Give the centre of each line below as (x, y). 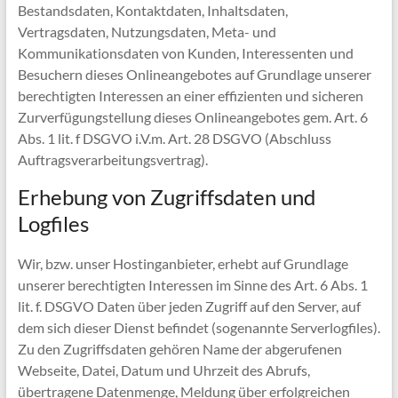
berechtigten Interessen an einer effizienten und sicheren (190, 96)
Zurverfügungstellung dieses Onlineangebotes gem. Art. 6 (192, 117)
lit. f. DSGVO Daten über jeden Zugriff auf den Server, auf (189, 306)
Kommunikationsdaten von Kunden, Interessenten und (185, 53)
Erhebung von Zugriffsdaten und (166, 197)
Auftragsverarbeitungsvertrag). (112, 159)
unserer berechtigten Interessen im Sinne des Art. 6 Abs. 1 (192, 285)
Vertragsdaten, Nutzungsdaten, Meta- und (147, 32)
